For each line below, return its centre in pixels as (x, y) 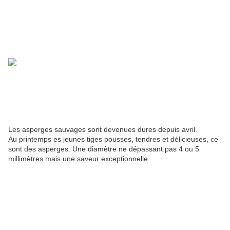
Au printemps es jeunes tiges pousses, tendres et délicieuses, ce (113, 139)
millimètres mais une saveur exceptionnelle (78, 159)
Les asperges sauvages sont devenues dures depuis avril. (103, 130)
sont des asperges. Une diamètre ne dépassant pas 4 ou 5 (104, 149)
